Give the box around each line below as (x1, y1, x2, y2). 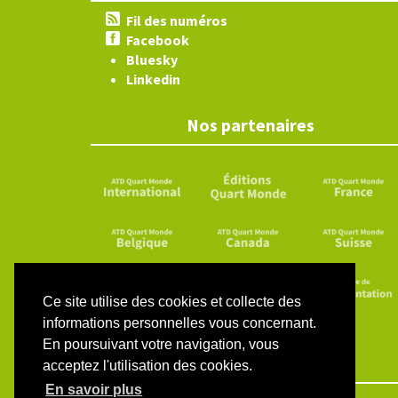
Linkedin (126, 70, 180, 88)
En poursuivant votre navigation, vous (43, 337, 279, 353)
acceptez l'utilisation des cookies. (43, 358, 252, 374)
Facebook (126, 31, 189, 49)
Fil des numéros (126, 12, 227, 29)
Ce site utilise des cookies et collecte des (43, 294, 301, 310)
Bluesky (126, 51, 178, 68)
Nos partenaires (187, 114, 314, 136)
